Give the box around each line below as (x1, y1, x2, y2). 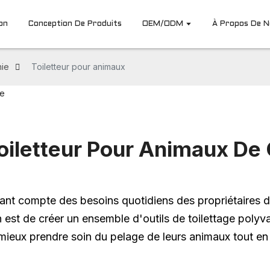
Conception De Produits (28, 20, 122, 28)
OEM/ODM (142, 20, 184, 28)
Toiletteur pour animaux (31, 61, 125, 72)
